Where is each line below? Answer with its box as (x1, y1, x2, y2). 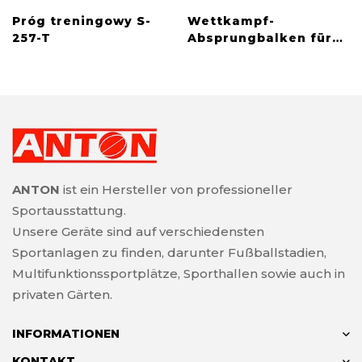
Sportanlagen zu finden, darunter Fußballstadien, (12, 245, 326, 261)
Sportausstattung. (12, 203, 126, 219)
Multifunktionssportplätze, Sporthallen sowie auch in (12, 266, 345, 282)
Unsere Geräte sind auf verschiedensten (12, 224, 264, 240)
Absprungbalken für (187, 30, 332, 45)
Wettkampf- (187, 13, 275, 28)
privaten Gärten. (12, 287, 112, 303)
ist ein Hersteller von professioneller (60, 182, 293, 198)
